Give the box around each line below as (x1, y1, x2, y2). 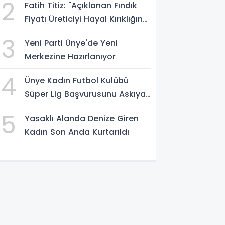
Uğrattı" (25, 26, 57, 38)
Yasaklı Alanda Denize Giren (25, 112, 139, 124)
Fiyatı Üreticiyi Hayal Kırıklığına (25, 13, 149, 25)
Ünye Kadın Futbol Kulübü (25, 74, 129, 86)
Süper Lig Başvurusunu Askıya (25, 88, 146, 100)
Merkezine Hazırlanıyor (25, 50, 116, 62)
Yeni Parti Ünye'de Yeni (25, 37, 118, 49)
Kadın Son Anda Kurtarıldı (25, 126, 130, 138)
